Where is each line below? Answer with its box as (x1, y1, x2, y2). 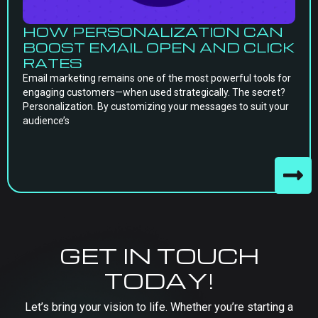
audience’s (23, 115, 70, 126)
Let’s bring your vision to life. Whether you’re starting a (25, 300, 293, 314)
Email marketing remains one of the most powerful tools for (23, 72, 291, 84)
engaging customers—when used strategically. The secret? (23, 87, 285, 98)
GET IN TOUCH (59, 241, 259, 269)
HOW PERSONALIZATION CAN (23, 23, 283, 40)
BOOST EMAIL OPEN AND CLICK (23, 38, 295, 56)
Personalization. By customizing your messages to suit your (23, 101, 289, 112)
